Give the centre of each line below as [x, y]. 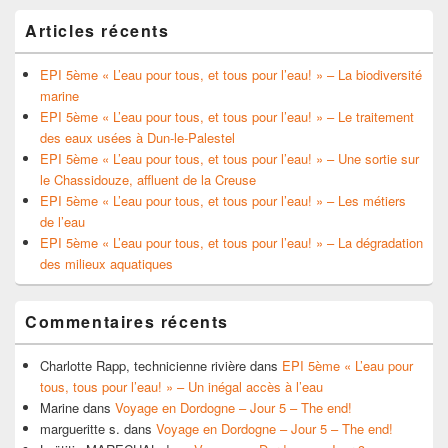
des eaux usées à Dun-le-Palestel [137, 138]
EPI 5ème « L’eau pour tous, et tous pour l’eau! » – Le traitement [227, 117]
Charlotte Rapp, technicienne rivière [143, 366]
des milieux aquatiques [106, 264]
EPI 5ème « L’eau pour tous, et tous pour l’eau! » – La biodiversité [231, 75]
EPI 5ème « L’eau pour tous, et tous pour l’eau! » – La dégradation [231, 243]
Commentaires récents [127, 322]
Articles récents [97, 31]
